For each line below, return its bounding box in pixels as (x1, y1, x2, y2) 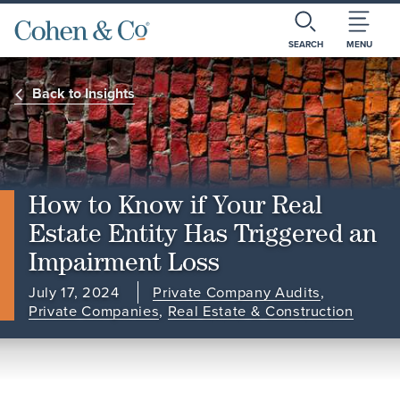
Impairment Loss (29, 246, 220, 277)
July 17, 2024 (29, 281, 124, 304)
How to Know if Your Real (29, 189, 322, 220)
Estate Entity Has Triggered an (29, 218, 377, 248)
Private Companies (29, 300, 160, 323)
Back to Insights (32, 83, 135, 104)
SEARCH (287, 37, 323, 51)
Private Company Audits (153, 281, 321, 304)
